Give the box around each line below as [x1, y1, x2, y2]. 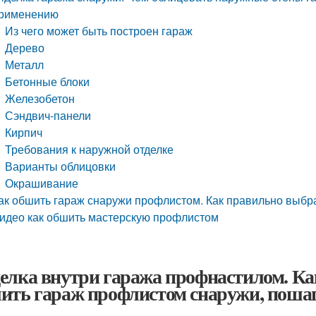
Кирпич [5, 124, 43, 140]
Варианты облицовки [5, 158, 116, 174]
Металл [5, 56, 44, 73]
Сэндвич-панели [5, 107, 92, 123]
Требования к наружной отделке [5, 141, 174, 157]
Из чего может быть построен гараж [5, 23, 193, 39]
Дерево [5, 39, 45, 56]
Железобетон [5, 90, 75, 107]
